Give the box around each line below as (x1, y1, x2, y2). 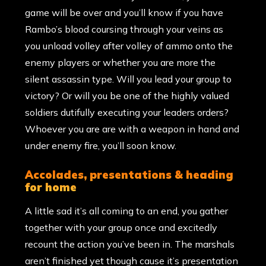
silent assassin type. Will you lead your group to (25, 73, 232, 85)
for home (25, 180, 77, 195)
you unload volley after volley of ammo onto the (25, 40, 233, 52)
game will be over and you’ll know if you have (25, 7, 224, 19)
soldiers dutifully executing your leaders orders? (25, 106, 229, 119)
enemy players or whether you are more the (25, 56, 216, 69)
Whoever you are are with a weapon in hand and (25, 123, 240, 135)
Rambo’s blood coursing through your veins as (25, 23, 224, 36)
